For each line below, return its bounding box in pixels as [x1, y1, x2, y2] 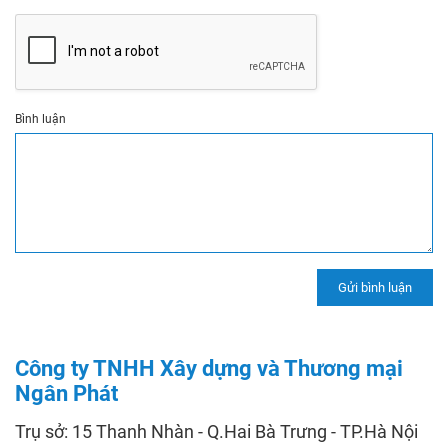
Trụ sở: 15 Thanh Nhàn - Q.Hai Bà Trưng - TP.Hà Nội [15, 421, 418, 443]
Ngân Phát [15, 381, 118, 407]
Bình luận [15, 112, 66, 127]
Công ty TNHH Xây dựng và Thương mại [15, 356, 403, 382]
